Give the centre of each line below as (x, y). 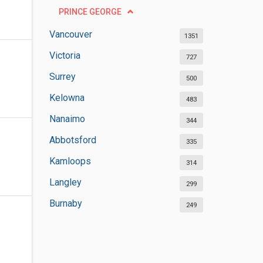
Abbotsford (73, 140)
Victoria (65, 55)
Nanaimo (67, 119)
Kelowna (67, 98)
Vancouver (70, 34)
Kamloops (70, 161)
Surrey (62, 77)
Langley (65, 182)
